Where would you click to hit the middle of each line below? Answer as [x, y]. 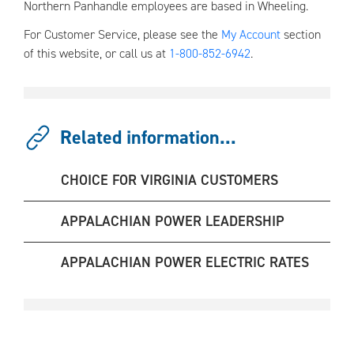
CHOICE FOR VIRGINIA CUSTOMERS [169, 180]
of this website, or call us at [96, 53]
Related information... [148, 137]
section [301, 34]
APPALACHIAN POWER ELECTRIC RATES [185, 262]
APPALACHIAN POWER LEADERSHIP [173, 221]
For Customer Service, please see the [122, 34]
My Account [251, 34]
